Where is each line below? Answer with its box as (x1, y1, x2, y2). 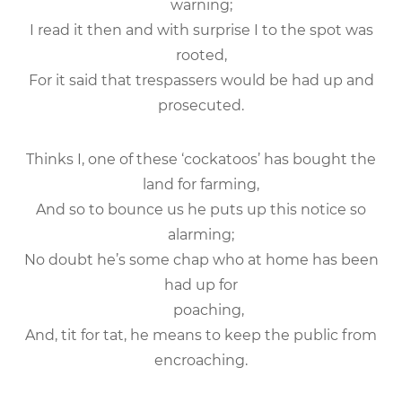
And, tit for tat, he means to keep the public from (25, 326, 377, 344)
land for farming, (143, 175, 259, 193)
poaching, (158, 301, 244, 319)
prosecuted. (158, 96, 244, 114)
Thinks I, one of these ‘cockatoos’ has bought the (26, 150, 376, 168)
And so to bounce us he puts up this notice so (36, 200, 366, 218)
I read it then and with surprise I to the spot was (29, 21, 373, 39)
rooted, (175, 46, 227, 64)
